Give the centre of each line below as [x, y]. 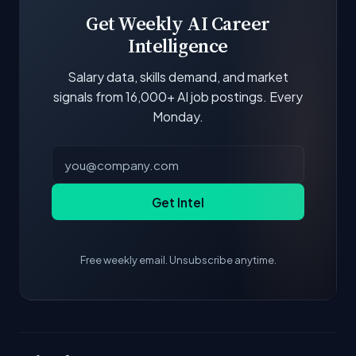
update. [63, 16]
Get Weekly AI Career [178, 23]
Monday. [178, 116]
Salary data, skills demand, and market [178, 76]
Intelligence [178, 45]
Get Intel [178, 202]
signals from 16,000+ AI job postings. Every [178, 96]
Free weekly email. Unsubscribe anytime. [178, 260]
